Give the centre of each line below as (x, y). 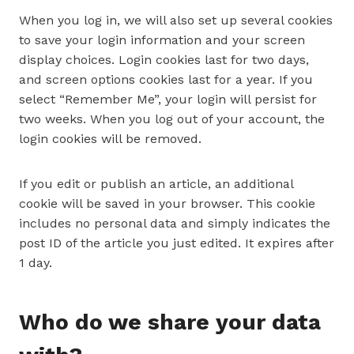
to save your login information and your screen (162, 40)
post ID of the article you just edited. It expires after (177, 243)
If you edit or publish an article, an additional (156, 184)
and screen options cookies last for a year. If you (166, 79)
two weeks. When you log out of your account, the (172, 119)
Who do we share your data (170, 322)
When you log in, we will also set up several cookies (176, 20)
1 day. (36, 263)
